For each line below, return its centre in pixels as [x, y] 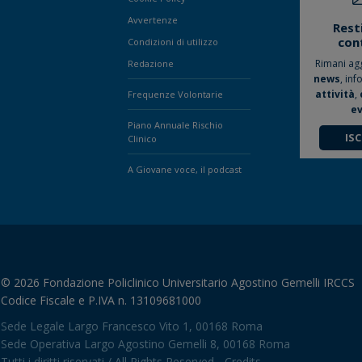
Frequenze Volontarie [175, 95]
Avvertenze [152, 20]
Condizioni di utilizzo [173, 42]
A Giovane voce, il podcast [184, 170]
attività [335, 94]
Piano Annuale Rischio [175, 125]
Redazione [150, 64]
